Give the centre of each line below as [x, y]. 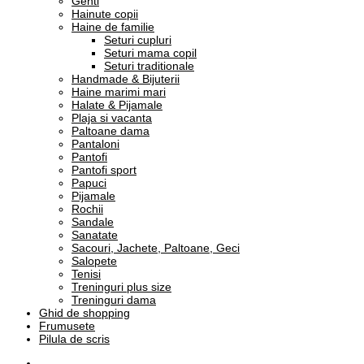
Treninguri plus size [121, 286]
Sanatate [95, 234]
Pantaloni [95, 143]
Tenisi [86, 273]
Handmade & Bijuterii [126, 78]
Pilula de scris [74, 338]
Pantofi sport [104, 169]
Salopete [94, 260]
